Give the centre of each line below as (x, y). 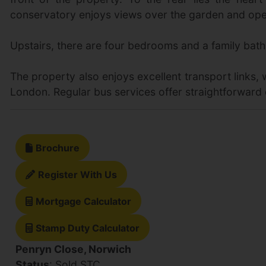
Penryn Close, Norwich (74, 249)
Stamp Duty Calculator (88, 228)
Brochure (58, 148)
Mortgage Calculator (84, 201)
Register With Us (78, 174)
